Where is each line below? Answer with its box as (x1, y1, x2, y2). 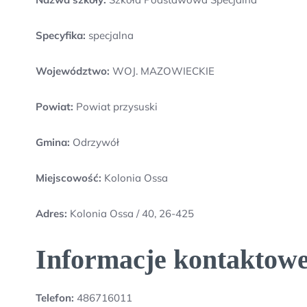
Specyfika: (36, 29, 86, 42)
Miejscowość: (36, 171, 101, 184)
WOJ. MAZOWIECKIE (110, 64, 214, 77)
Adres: (36, 207, 70, 220)
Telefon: (36, 291, 74, 304)
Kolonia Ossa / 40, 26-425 (70, 207, 194, 220)
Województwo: (36, 64, 110, 77)
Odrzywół (70, 136, 119, 149)
